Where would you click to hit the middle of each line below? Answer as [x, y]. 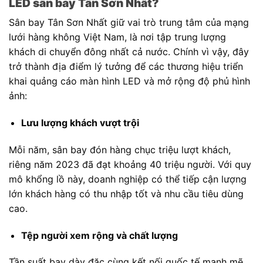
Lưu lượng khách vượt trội [80, 122]
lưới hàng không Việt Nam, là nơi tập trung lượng [117, 37]
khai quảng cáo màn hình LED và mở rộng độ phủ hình [129, 81]
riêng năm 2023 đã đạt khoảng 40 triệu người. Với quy [130, 164]
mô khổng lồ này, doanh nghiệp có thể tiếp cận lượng [128, 179]
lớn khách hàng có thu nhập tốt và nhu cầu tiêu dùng [126, 193]
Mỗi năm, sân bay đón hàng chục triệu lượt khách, [120, 149]
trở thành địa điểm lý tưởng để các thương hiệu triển [126, 67]
